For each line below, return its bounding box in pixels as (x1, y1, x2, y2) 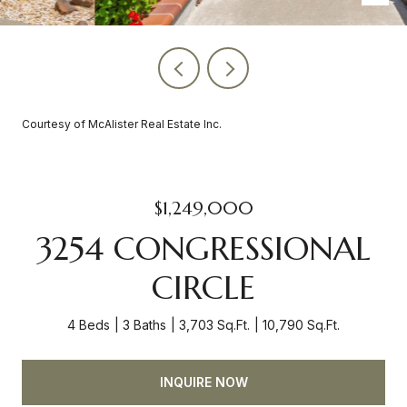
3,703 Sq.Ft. (179, 317, 250, 333)
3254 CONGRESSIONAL (36, 228, 371, 269)
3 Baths (123, 317, 166, 333)
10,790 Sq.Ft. (263, 317, 340, 333)
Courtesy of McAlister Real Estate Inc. (22, 117, 222, 131)
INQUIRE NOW (159, 373, 248, 390)
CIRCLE (152, 267, 255, 308)
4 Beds (67, 317, 110, 333)
